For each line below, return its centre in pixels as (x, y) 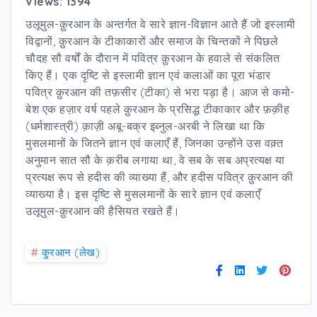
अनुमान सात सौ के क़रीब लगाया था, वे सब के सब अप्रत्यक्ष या (155, 160)
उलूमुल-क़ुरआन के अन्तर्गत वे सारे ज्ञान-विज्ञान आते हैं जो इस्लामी (161, 24)
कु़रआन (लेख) (70, 252)
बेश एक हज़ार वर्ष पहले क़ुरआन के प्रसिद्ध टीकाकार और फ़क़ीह (157, 109)
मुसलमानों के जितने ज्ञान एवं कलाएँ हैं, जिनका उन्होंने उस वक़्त (154, 143)
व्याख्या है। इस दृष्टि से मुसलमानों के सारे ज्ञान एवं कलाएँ (143, 194)
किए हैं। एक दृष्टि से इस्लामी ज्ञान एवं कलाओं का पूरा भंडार (148, 75)
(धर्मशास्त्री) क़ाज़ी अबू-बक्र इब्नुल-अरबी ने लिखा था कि (145, 126)
